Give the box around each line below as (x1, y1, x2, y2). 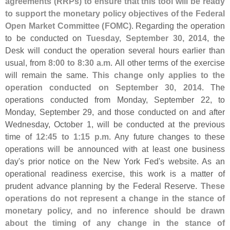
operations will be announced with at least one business (5, 144, 225, 154)
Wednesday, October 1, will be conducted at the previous (5, 120, 225, 129)
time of (5, 132, 36, 142)
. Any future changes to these (108, 132, 225, 142)
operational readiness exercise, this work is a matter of (5, 169, 225, 179)
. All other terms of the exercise (110, 58, 225, 68)
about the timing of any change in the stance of (5, 218, 225, 228)
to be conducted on (5, 33, 86, 43)
